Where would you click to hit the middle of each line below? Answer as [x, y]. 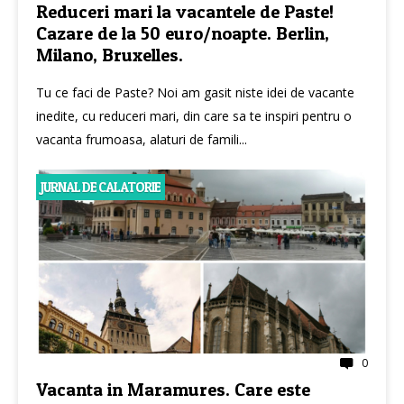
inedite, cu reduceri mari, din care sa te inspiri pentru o [194, 115]
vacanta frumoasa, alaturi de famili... [142, 139]
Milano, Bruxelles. [110, 55]
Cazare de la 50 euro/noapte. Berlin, [183, 33]
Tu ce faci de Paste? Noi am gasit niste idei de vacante [195, 92]
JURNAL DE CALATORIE [101, 187]
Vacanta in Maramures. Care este [173, 389]
